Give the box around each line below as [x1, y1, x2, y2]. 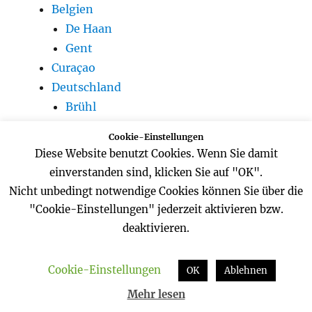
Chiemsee [65, 118, 120, 133]
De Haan [65, 21, 113, 36]
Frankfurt [65, 138, 120, 153]
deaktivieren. [123, 221, 189, 235]
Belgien [52, 1, 94, 16]
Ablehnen [224, 265, 267, 277]
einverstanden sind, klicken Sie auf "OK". [49, 165, 263, 179]
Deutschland [52, 79, 122, 94]
